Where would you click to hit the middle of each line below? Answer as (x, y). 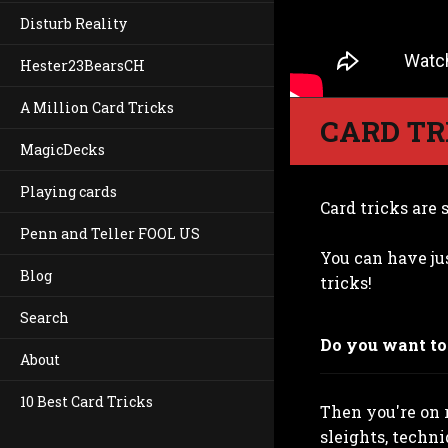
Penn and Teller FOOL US (110, 233)
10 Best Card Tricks (86, 401)
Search (44, 317)
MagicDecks (62, 149)
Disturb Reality (73, 23)
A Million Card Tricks (97, 107)
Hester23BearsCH (82, 65)
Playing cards (68, 191)
